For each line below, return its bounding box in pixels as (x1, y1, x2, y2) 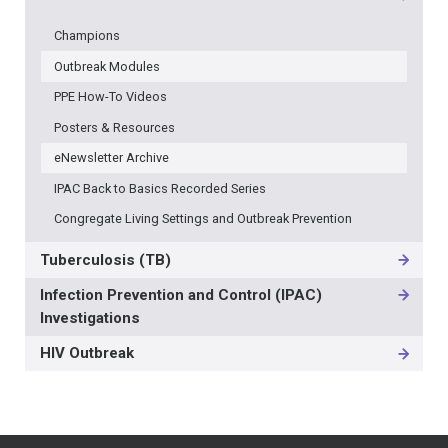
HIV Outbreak (40, 344, 135, 363)
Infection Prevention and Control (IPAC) (40, 285, 323, 304)
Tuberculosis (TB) (40, 250, 172, 269)
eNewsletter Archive (53, 150, 169, 166)
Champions (53, 28, 120, 44)
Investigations (40, 308, 141, 327)
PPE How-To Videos (53, 89, 167, 105)
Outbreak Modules (53, 58, 160, 74)
